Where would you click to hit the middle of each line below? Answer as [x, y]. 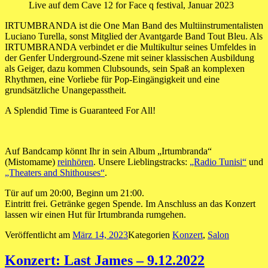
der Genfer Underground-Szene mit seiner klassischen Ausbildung [130, 57]
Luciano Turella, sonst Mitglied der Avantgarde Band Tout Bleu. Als [134, 36]
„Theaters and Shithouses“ [55, 172]
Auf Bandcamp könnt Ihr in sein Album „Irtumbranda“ [108, 151]
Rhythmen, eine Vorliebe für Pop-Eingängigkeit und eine [112, 79]
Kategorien [150, 234]
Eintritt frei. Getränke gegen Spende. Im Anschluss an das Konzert [130, 203]
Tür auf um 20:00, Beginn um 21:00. [74, 193]
